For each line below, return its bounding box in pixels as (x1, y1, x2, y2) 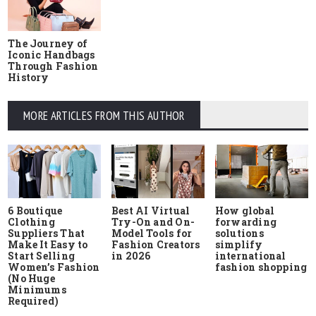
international (214, 248, 286, 262)
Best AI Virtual (111, 203, 190, 217)
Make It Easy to (8, 237, 88, 251)
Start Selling (8, 248, 75, 262)
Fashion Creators (111, 237, 200, 251)
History (8, 70, 49, 84)
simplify (214, 237, 263, 251)
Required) (8, 293, 59, 308)
